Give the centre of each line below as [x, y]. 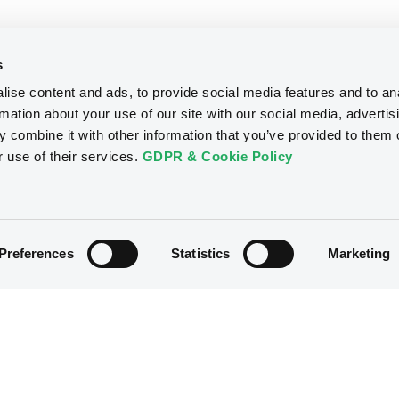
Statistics [201, 253]
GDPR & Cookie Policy [217, 157]
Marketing [359, 253]
